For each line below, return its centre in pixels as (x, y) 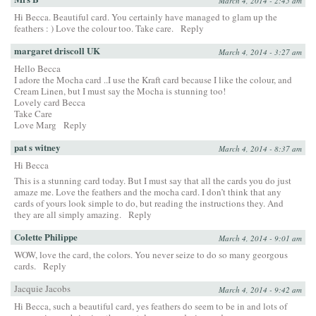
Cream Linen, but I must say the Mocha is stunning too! (120, 91)
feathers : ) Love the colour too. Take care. (94, 29)
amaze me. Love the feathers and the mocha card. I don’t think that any (148, 192)
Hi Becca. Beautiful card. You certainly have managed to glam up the (146, 17)
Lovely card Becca (50, 103)
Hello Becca (37, 69)
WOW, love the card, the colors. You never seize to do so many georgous (151, 255)
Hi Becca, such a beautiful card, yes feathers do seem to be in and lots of (151, 306)
